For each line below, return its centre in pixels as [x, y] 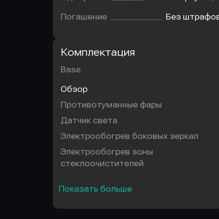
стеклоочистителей [102, 164]
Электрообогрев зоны [107, 152]
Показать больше [95, 189]
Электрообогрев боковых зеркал [130, 136]
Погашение [84, 17]
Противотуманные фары [111, 105]
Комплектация [98, 52]
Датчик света [89, 120]
